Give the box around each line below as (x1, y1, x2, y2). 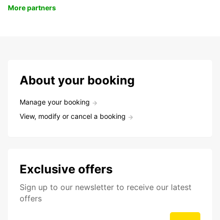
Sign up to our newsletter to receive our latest (20, 182, 192, 192)
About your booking (20, 73, 135, 88)
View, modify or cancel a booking (20, 112, 126, 121)
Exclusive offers (20, 162, 112, 177)
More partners (8, 3, 56, 12)
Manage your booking (20, 98, 90, 107)
